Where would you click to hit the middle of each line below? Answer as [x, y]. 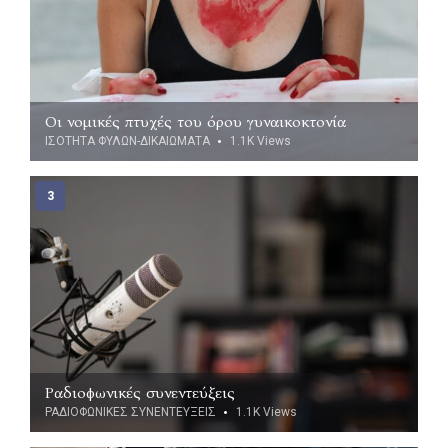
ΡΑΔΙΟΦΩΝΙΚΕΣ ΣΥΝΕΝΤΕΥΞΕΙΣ [130, 412]
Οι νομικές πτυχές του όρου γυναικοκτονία [195, 121]
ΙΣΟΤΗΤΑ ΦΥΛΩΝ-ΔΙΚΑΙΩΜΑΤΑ [127, 140]
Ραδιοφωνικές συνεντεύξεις [140, 392]
